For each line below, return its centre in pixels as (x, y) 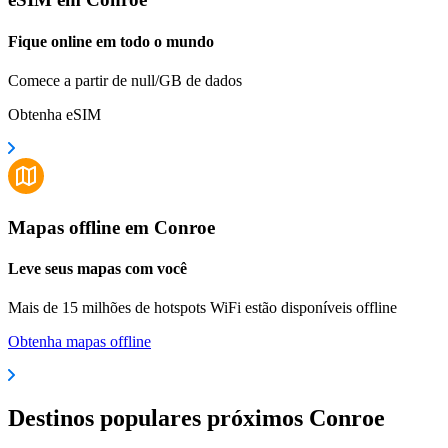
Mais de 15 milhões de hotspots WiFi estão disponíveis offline (202, 308)
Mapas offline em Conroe (111, 227)
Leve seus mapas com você (97, 268)
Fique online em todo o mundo (111, 41)
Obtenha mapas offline (79, 342)
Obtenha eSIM (54, 114)
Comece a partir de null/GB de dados (125, 80)
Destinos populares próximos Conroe (196, 417)
